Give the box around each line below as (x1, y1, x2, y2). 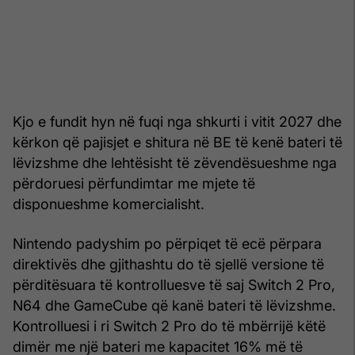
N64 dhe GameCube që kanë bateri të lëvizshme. (13, 296, 336, 314)
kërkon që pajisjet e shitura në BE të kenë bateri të (13, 133, 342, 151)
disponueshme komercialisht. (13, 195, 204, 212)
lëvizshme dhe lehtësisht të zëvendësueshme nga (13, 154, 337, 171)
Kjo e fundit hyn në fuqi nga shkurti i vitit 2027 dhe (13, 113, 342, 130)
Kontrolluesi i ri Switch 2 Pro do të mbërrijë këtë (13, 317, 326, 334)
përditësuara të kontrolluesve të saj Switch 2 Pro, (13, 276, 335, 293)
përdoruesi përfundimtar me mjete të (13, 174, 255, 192)
